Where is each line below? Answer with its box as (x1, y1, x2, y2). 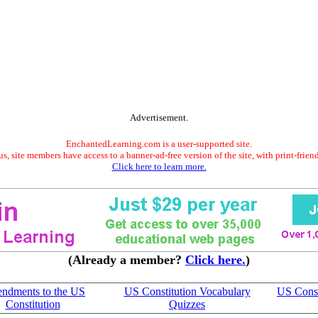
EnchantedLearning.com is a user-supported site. (66, 138, 252, 149)
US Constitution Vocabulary (124, 285, 251, 297)
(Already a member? (68, 253, 185, 267)
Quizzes (169, 298, 205, 310)
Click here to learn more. (111, 161, 207, 172)
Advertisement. (130, 112, 188, 123)
